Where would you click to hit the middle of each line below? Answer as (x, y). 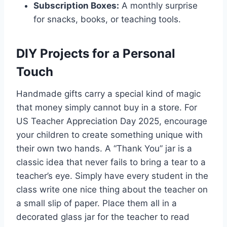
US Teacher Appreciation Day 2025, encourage (112, 121)
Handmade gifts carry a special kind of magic (108, 93)
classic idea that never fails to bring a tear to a (111, 162)
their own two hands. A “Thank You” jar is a (104, 148)
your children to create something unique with (109, 135)
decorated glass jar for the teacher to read (103, 217)
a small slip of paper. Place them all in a (97, 203)
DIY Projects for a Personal (96, 53)
